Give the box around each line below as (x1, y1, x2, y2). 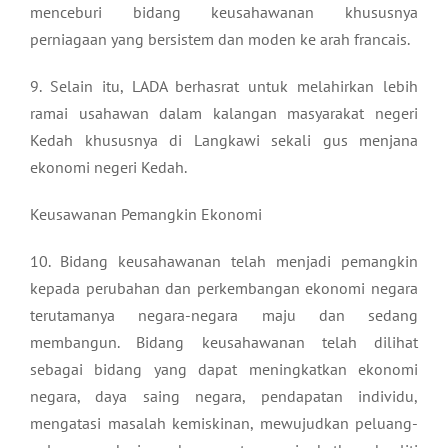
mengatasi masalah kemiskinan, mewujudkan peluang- (30, 412, 418, 433)
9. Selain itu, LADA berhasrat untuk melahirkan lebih (30, 75, 418, 96)
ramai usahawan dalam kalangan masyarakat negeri (30, 102, 418, 123)
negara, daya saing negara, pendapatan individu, (30, 385, 418, 406)
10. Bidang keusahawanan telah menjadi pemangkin (30, 250, 418, 271)
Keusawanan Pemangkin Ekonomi (30, 203, 262, 224)
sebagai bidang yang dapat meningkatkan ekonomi (30, 358, 418, 379)
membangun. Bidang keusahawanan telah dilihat (30, 331, 418, 352)
